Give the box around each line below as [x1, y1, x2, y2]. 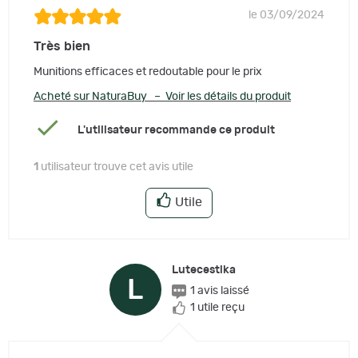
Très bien [34, 40, 90, 54]
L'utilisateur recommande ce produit [77, 124, 275, 136]
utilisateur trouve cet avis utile [38, 161, 193, 173]
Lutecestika [171, 265, 236, 276]
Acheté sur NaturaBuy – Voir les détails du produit [34, 91, 291, 103]
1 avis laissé [189, 285, 249, 297]
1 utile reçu [189, 302, 245, 314]
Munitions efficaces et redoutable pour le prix [34, 66, 262, 78]
